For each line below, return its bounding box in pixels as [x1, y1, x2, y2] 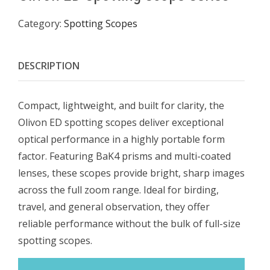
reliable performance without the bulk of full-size [18, 216, 240, 230]
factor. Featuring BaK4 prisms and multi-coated [18, 149, 231, 163]
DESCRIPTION [18, 59, 80, 72]
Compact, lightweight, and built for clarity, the [18, 98, 224, 112]
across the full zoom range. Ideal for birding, [18, 183, 219, 196]
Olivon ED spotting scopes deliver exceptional [18, 115, 224, 129]
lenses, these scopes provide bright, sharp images [18, 166, 245, 180]
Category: [18, 17, 64, 30]
